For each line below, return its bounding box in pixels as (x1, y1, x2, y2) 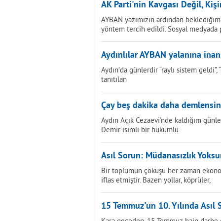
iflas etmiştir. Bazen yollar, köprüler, (101, 175, 211, 184)
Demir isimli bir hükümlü (101, 125, 179, 134)
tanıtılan (101, 74, 127, 84)
